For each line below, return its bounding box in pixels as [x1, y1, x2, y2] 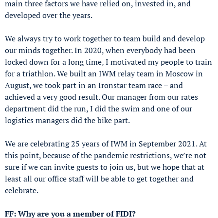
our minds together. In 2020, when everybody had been [5, 44, 196, 55]
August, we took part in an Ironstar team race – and [5, 79, 183, 91]
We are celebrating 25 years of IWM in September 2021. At [5, 138, 207, 149]
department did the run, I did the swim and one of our [5, 103, 192, 114]
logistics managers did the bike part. [5, 114, 130, 126]
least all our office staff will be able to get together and [5, 173, 194, 184]
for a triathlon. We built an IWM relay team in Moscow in [5, 68, 203, 79]
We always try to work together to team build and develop [5, 33, 205, 44]
